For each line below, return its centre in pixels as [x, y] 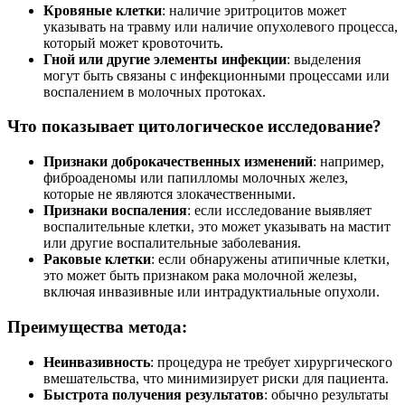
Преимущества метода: [97, 326]
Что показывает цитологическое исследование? [194, 127]
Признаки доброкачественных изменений [178, 162]
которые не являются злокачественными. [170, 194]
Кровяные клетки [103, 10]
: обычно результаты [326, 394]
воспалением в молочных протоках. [155, 91]
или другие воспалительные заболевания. [172, 243]
